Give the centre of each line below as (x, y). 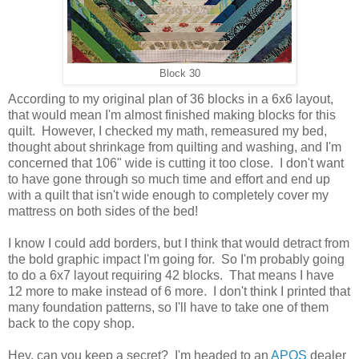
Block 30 (179, 73)
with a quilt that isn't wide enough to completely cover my (168, 195)
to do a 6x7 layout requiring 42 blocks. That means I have (171, 275)
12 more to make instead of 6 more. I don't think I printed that (179, 291)
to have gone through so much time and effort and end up (169, 179)
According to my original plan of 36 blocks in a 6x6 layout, (171, 99)
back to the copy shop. (71, 323)
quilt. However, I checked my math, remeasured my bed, (167, 131)
